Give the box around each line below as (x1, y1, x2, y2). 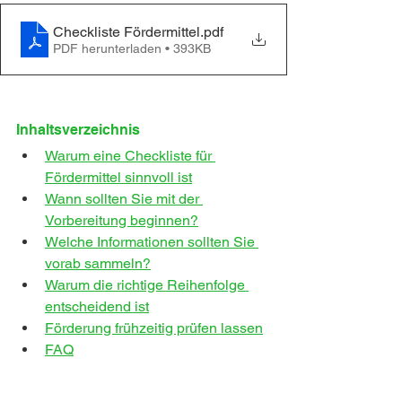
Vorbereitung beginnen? (45, 212, 198, 229)
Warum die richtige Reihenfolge (45, 276, 249, 293)
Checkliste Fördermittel (53, 22, 200, 40)
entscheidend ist (45, 298, 149, 315)
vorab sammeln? (45, 255, 151, 272)
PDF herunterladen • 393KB (53, 40, 211, 56)
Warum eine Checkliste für (45, 147, 215, 164)
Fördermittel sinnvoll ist (45, 169, 192, 186)
